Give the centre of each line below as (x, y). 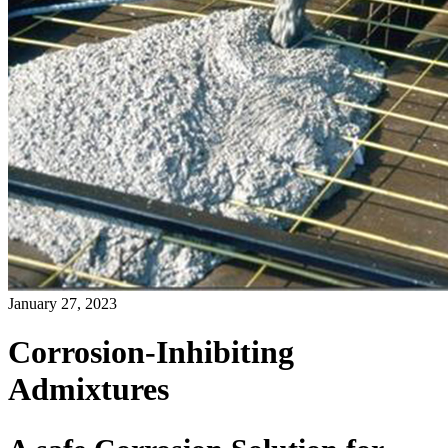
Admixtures (88, 389)
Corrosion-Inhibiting (151, 352)
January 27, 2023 (62, 303)
